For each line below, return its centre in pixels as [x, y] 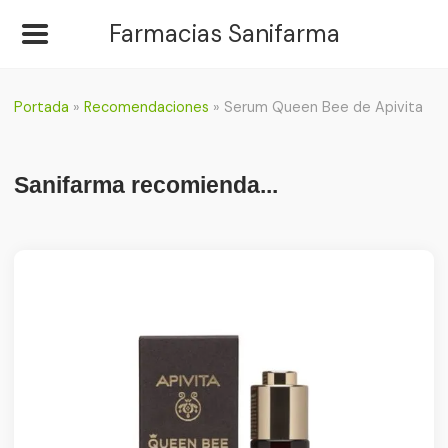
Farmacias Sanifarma [224, 33]
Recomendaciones [147, 107]
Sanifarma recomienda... [146, 184]
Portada [42, 107]
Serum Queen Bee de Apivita [324, 107]
